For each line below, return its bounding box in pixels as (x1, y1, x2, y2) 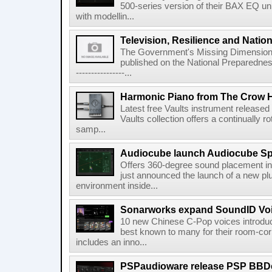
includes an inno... (76, 237, 147, 247)
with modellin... (76, 12, 134, 21)
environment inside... (76, 181, 158, 191)
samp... (76, 124, 106, 134)
